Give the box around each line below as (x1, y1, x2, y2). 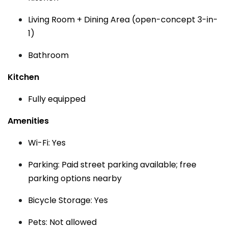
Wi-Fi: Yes (28, 137, 66, 149)
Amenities (8, 115, 49, 127)
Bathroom (28, 49, 69, 61)
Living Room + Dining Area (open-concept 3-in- (28, 14, 218, 25)
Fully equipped (28, 93, 85, 105)
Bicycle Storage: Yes (28, 194, 108, 206)
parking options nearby (28, 173, 122, 184)
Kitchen (8, 71, 39, 83)
